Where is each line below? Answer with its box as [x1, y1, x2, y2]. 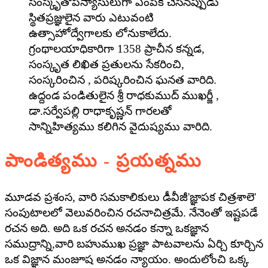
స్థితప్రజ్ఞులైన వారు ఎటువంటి [29, 11, 154, 24]
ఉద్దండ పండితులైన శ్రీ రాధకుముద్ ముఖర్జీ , [29, 89, 219, 102]
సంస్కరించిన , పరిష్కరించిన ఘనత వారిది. [29, 73, 217, 86]
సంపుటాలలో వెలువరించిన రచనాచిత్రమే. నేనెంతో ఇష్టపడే [5, 206, 258, 220]
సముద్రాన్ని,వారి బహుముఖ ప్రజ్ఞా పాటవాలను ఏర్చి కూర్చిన [5, 237, 263, 251]
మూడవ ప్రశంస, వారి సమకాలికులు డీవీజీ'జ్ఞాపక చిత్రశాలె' [5, 191, 256, 204]
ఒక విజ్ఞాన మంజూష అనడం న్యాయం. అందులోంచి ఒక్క [5, 253, 249, 266]
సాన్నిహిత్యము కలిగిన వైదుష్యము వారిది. [29, 120, 212, 133]
